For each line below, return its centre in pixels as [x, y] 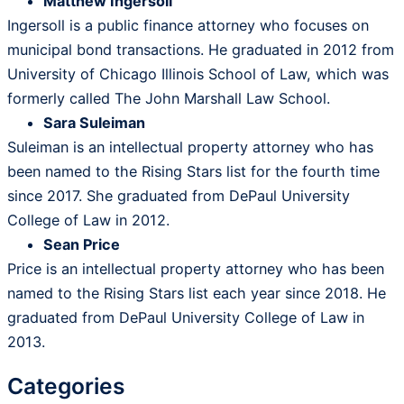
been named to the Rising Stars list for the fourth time [193, 172]
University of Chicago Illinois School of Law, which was [198, 74]
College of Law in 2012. [88, 220]
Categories [66, 386]
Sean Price [82, 245]
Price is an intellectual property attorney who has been [196, 269]
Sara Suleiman [94, 123]
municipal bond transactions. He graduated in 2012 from [201, 50]
